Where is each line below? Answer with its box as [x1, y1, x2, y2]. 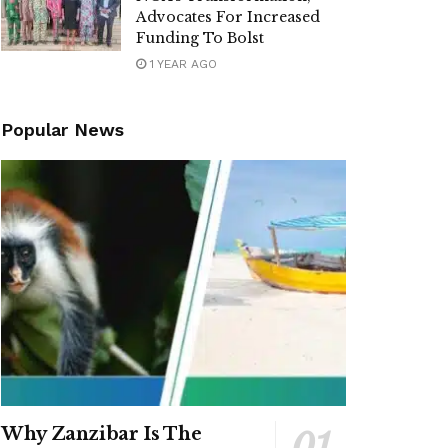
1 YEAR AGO [146, 56, 217, 71]
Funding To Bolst [136, 28, 264, 47]
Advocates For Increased [136, 7, 320, 26]
